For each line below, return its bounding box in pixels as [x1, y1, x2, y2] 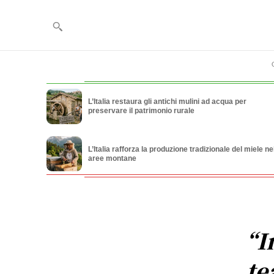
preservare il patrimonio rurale [87, 106, 194, 116]
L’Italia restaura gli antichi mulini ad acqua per [87, 97, 246, 106]
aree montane [87, 154, 136, 163]
